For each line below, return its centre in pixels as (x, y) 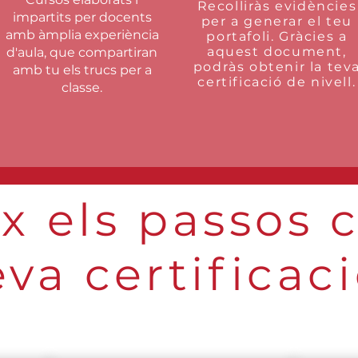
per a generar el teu (276, 21)
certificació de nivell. (277, 82)
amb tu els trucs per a (82, 70)
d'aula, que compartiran (82, 52)
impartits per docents (82, 17)
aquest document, (277, 52)
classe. (82, 88)
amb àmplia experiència (82, 35)
